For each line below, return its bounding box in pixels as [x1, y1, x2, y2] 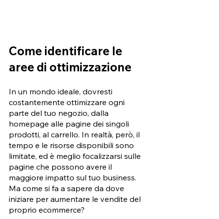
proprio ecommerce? [9, 204, 85, 215]
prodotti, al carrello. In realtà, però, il [9, 129, 142, 139]
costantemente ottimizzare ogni [9, 97, 127, 107]
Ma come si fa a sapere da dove [9, 183, 126, 193]
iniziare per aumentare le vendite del [9, 194, 143, 204]
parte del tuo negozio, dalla [9, 108, 110, 118]
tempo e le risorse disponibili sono [9, 140, 136, 150]
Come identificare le [9, 43, 125, 58]
